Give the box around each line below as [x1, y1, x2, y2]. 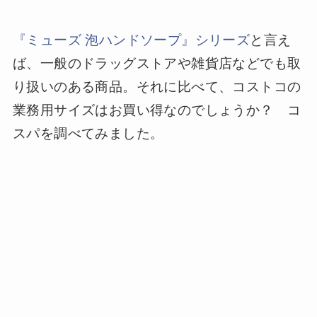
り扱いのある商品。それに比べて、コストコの [12, 79, 301, 95]
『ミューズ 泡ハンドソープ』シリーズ [12, 33, 250, 48]
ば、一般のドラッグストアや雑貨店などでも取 [12, 56, 301, 71]
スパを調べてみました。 [12, 126, 164, 142]
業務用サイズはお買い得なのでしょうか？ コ [12, 103, 301, 118]
